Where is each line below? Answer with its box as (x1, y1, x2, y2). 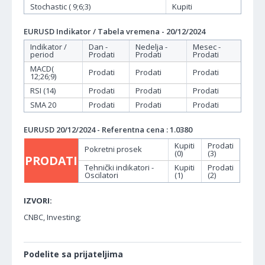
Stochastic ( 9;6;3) (30, 1, 91, 12)
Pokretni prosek (85, 144, 142, 155)
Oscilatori (85, 170, 118, 181)
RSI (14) (30, 85, 56, 96)
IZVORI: (24, 195, 52, 206)
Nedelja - (135, 41, 167, 53)
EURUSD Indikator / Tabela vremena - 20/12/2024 (24, 26, 205, 37)
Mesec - (193, 41, 221, 53)
